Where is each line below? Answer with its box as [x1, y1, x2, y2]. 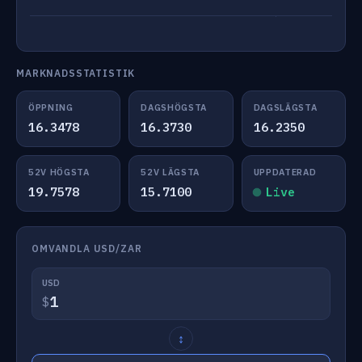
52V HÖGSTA [28, 166, 90, 178]
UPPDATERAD [253, 166, 317, 178]
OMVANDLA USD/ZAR [32, 242, 142, 255]
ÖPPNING [28, 102, 74, 113]
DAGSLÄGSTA [253, 102, 318, 113]
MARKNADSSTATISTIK [16, 67, 136, 79]
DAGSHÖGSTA [141, 102, 207, 113]
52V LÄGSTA [141, 166, 200, 178]
